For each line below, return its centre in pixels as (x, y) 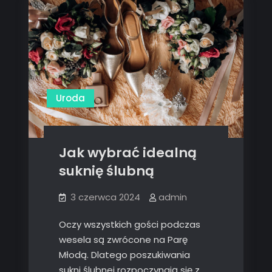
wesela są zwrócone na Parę (123, 239)
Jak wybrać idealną (127, 152)
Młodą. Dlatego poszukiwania (124, 254)
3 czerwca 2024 (105, 197)
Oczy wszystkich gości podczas (129, 224)
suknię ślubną (106, 171)
